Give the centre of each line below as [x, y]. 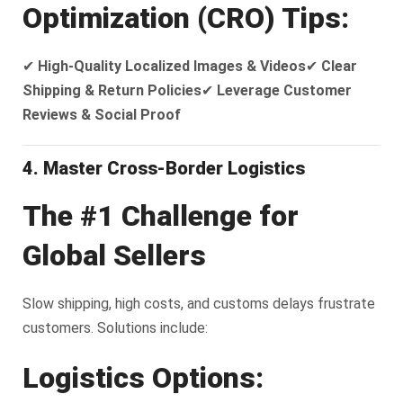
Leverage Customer [284, 90]
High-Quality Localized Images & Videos [172, 66]
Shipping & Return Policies [112, 90]
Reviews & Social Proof [102, 114]
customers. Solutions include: [115, 327]
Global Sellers [114, 255]
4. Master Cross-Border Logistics [164, 168]
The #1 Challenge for [161, 215]
